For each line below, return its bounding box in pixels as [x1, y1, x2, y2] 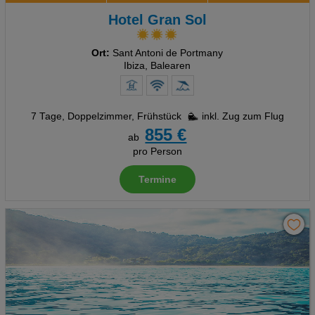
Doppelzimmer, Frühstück [67, 111, 181, 122]
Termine [138, 174, 176, 185]
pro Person [132, 146, 182, 157]
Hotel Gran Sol [108, 12, 207, 27]
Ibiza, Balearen [124, 60, 191, 71]
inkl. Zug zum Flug [201, 111, 284, 122]
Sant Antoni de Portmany [110, 48, 224, 58]
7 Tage [30, 111, 62, 122]
